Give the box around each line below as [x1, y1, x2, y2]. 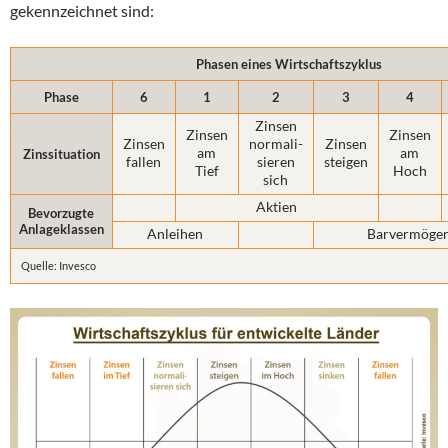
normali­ [249, 134, 303, 152]
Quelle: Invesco [21, 258, 96, 272]
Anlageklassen [19, 220, 104, 237]
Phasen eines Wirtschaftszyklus [196, 55, 382, 72]
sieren [257, 152, 295, 170]
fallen [126, 152, 162, 170]
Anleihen [147, 224, 204, 242]
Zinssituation [23, 145, 100, 162]
